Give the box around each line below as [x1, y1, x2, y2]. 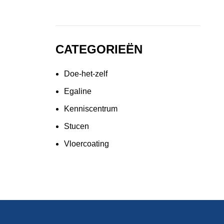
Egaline [64, 87, 91, 95]
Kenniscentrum [64, 104, 117, 113]
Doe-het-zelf [64, 69, 107, 78]
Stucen [64, 122, 89, 130]
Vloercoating [64, 139, 109, 148]
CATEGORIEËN [55, 42, 142, 56]
